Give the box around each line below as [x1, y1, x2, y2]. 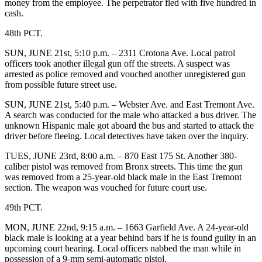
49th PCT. [5, 202, 43, 212]
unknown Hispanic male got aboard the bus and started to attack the [5, 120, 254, 130]
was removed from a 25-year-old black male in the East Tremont [5, 171, 242, 182]
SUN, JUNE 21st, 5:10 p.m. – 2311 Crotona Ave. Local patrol [5, 47, 235, 58]
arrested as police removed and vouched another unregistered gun [5, 68, 246, 79]
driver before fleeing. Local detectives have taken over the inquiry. [5, 130, 249, 141]
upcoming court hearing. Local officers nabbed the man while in [5, 243, 241, 253]
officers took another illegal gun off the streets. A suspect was [5, 58, 230, 68]
